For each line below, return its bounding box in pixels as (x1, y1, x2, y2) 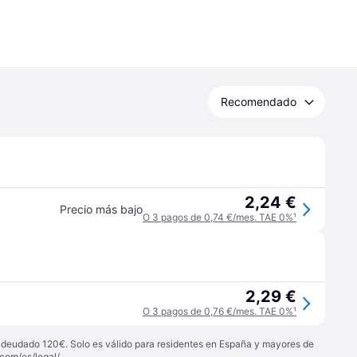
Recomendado (221, 95, 296, 108)
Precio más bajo (60, 202, 143, 216)
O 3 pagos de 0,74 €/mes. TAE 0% (143, 211, 293, 223)
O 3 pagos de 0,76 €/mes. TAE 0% (143, 305, 293, 317)
